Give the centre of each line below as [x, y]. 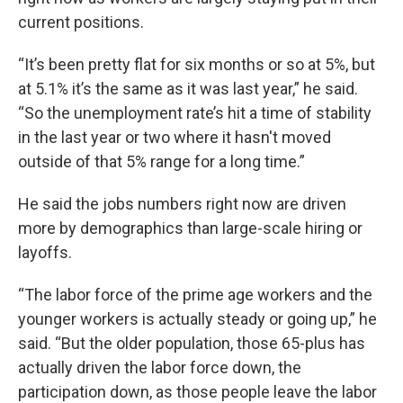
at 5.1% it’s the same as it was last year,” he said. [188, 89]
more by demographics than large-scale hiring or [190, 228]
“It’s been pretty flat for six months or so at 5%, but [197, 64]
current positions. [81, 22]
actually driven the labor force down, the [160, 367]
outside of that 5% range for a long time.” [161, 161]
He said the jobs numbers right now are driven [182, 204]
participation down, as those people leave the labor [197, 392]
